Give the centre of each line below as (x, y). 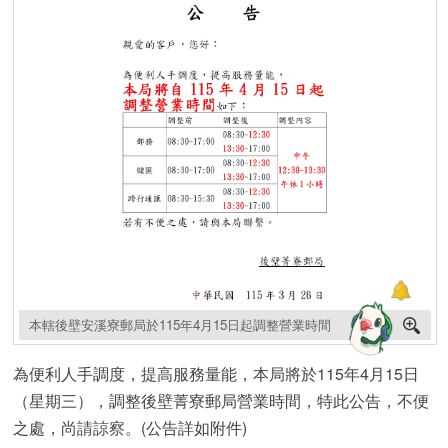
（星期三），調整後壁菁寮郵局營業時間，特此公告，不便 (221, 400)
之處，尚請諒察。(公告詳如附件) (130, 427)
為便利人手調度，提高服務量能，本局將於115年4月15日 (216, 373)
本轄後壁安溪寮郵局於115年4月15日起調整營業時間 (179, 324)
